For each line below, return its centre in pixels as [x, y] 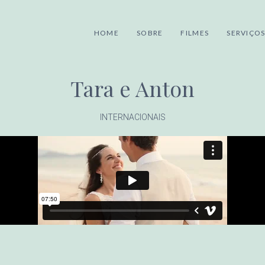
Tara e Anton [132, 88]
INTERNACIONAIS [132, 117]
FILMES [195, 33]
